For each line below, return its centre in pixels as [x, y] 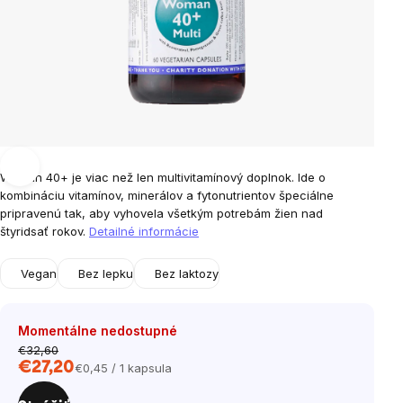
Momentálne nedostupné [98, 331]
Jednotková [107, 376]
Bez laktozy [187, 273]
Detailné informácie [144, 231]
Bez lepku [106, 273]
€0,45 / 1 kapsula [123, 368]
